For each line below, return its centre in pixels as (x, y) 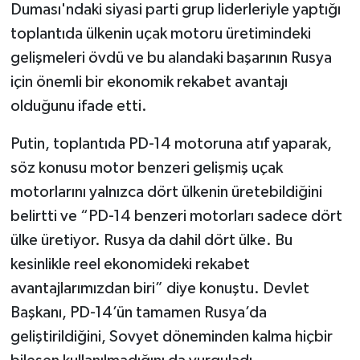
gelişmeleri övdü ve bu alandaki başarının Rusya (171, 58)
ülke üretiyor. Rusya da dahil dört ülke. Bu (151, 241)
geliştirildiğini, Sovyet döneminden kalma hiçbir (171, 337)
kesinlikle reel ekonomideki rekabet (130, 265)
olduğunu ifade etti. (78, 106)
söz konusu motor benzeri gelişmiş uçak (146, 168)
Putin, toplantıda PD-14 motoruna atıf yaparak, (171, 144)
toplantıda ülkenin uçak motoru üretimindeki (160, 34)
